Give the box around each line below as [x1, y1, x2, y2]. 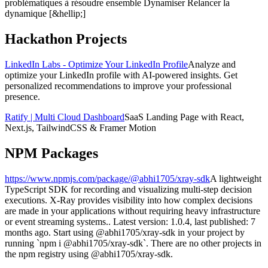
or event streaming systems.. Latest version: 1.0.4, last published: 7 [5, 216, 255, 227]
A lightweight [210, 173, 261, 184]
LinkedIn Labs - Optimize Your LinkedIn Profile [5, 59, 188, 70]
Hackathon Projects [5, 31, 127, 47]
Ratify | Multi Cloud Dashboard [5, 112, 124, 123]
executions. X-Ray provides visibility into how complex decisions [5, 194, 252, 205]
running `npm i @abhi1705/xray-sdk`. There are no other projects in [5, 237, 261, 248]
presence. [5, 92, 40, 102]
